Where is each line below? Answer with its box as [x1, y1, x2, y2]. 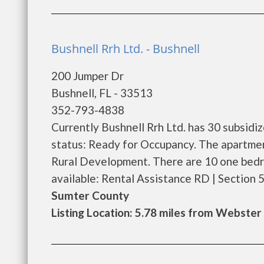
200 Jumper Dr [51, 69, 124, 82]
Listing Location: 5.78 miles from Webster [51, 206, 262, 219]
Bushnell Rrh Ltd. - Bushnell [51, 41, 200, 57]
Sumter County [51, 189, 129, 202]
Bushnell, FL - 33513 [51, 86, 153, 100]
